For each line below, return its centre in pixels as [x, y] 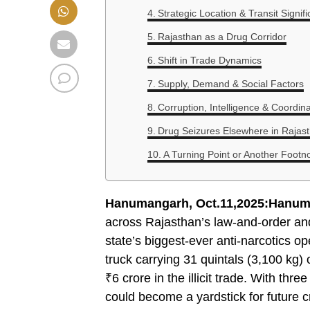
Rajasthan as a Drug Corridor [222, 37]
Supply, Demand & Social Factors [230, 84]
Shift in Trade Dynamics [209, 60]
